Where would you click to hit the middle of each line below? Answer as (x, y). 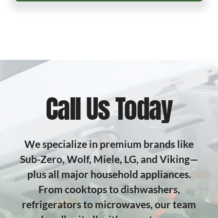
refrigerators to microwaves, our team (109, 204)
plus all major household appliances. (109, 174)
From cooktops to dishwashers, (109, 189)
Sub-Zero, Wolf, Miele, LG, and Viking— (109, 159)
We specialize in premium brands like (109, 144)
